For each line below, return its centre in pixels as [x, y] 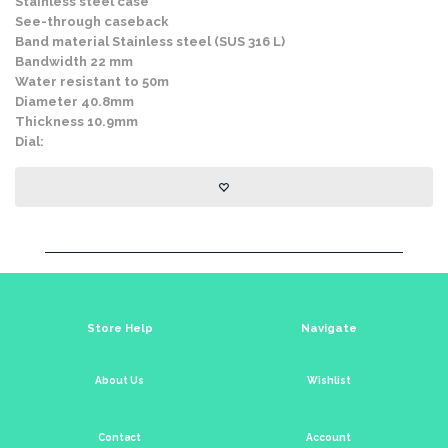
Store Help [119, 327]
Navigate [328, 327]
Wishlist [328, 380]
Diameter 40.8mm [74, 101]
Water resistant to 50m [92, 81]
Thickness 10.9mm [76, 121]
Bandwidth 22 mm [74, 61]
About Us [119, 380]
